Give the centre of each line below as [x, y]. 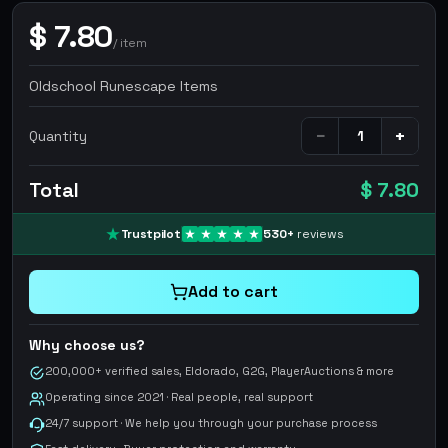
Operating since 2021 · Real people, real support [179, 397]
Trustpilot [150, 234]
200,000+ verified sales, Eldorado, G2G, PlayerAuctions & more [219, 371]
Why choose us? [87, 345]
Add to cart [233, 291]
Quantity [58, 136]
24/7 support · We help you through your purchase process [211, 423]
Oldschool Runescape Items [123, 86]
